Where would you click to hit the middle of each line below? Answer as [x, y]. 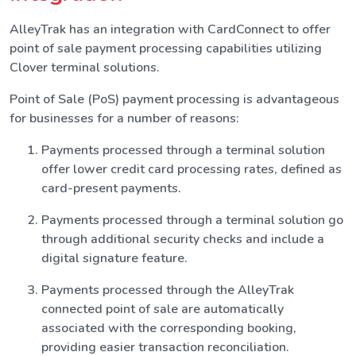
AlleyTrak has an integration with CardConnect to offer [170, 29]
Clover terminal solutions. [85, 67]
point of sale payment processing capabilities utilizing [166, 48]
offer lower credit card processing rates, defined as [192, 169]
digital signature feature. [114, 258]
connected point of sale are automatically [163, 309]
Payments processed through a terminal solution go [192, 220]
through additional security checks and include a [183, 239]
